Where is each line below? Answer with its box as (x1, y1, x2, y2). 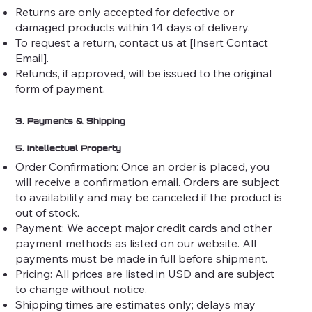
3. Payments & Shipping (15, 115, 126, 126)
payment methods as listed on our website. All (15, 235, 257, 250)
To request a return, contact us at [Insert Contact (15, 35, 269, 49)
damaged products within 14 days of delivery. (15, 19, 251, 34)
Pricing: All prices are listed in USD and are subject (15, 266, 275, 281)
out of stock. (15, 205, 80, 219)
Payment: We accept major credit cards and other (15, 220, 272, 235)
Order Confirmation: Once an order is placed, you (15, 159, 270, 173)
